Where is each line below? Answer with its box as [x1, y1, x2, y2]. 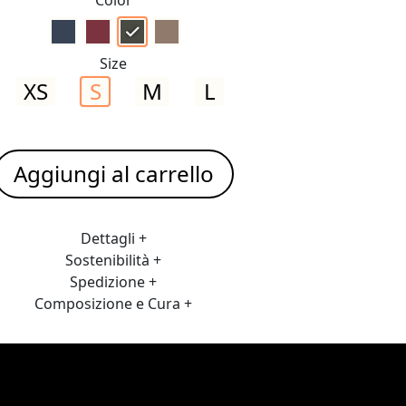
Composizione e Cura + [34, 294, 193, 314]
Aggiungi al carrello [13, 159, 214, 189]
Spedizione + [70, 272, 158, 292]
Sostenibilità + [65, 250, 162, 270]
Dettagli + [80, 228, 147, 248]
